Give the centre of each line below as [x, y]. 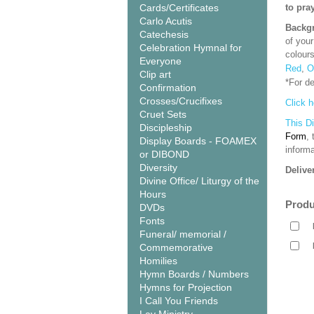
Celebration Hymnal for [191, 48]
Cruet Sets [163, 114]
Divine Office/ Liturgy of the [199, 181]
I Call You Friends [179, 301]
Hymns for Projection [186, 287]
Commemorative [176, 247]
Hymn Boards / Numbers [194, 274]
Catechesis [164, 34]
